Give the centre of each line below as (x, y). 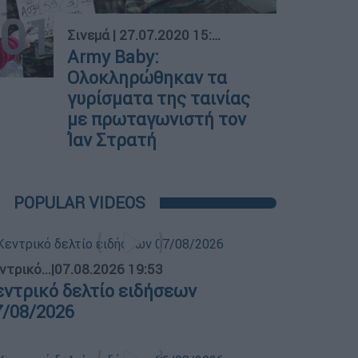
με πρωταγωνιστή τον (157, 119)
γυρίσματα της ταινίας (159, 98)
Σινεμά (89, 35)
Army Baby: (113, 57)
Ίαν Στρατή (112, 140)
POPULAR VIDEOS (80, 202)
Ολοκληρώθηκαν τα (147, 78)
